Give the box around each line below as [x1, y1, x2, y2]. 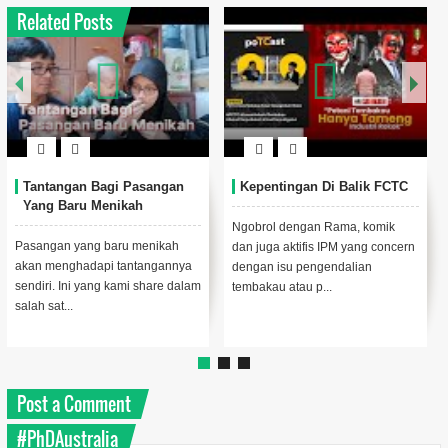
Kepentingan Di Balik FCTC [240, 179, 409, 194]
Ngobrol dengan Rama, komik [232, 220, 396, 234]
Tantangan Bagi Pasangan [22, 179, 184, 194]
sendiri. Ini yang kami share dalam [14, 279, 201, 293]
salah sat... [14, 299, 73, 313]
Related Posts [16, 9, 113, 35]
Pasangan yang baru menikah [14, 239, 179, 253]
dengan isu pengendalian [232, 260, 373, 274]
